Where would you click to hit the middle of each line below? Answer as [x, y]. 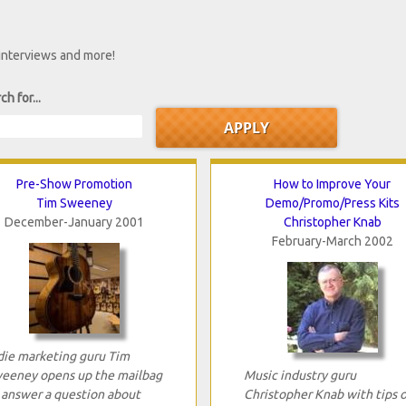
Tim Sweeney [74, 203]
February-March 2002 [332, 241]
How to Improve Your [332, 184]
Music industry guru [300, 375]
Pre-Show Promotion [74, 184]
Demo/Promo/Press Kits [332, 203]
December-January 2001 [74, 222]
